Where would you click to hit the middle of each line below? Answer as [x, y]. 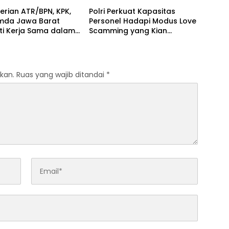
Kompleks [107, 41]
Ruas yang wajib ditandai [61, 75]
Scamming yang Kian [128, 31]
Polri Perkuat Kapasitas [132, 12]
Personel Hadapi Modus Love [142, 21]
